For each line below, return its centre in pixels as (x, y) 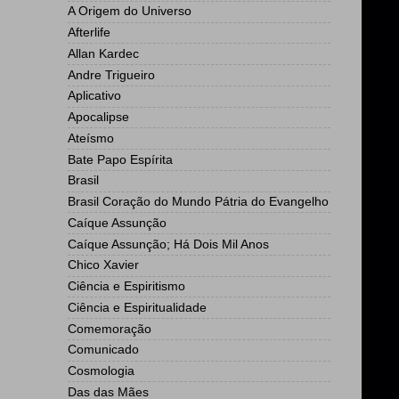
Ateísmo (91, 138)
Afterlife (89, 33)
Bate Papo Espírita (120, 159)
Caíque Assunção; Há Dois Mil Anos (168, 244)
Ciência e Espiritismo (126, 286)
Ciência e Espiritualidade (137, 307)
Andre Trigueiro (111, 75)
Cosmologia (101, 371)
